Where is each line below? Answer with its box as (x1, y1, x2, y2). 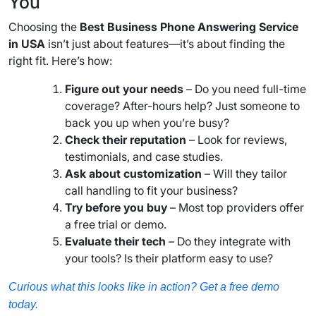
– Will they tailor (202, 166, 287, 181)
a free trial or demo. (65, 217, 166, 231)
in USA (8, 36, 45, 51)
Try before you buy (65, 200, 167, 214)
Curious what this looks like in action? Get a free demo (8, 280, 279, 293)
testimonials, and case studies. (65, 149, 223, 164)
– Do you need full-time (183, 81, 306, 96)
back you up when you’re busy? (65, 115, 229, 130)
